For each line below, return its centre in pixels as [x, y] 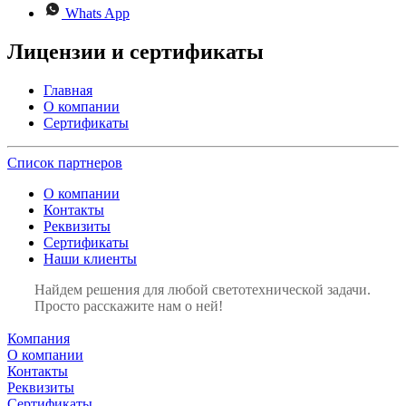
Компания [39, 338]
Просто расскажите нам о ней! [129, 305]
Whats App [96, 13]
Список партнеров [65, 162]
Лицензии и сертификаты [135, 51]
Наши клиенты [90, 258]
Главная [68, 90]
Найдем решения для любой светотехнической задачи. [203, 289]
